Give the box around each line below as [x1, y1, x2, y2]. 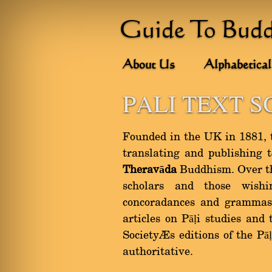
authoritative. [123, 246, 193, 257]
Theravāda [123, 165, 177, 175]
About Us [123, 59, 175, 72]
